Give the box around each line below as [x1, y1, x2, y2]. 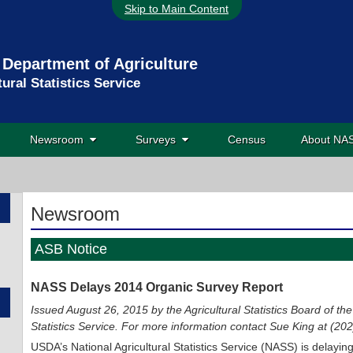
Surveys [136, 133, 182, 146]
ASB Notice [35, 241, 107, 257]
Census [228, 133, 266, 146]
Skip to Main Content [124, 2, 229, 15]
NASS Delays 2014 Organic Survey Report [31, 281, 283, 294]
